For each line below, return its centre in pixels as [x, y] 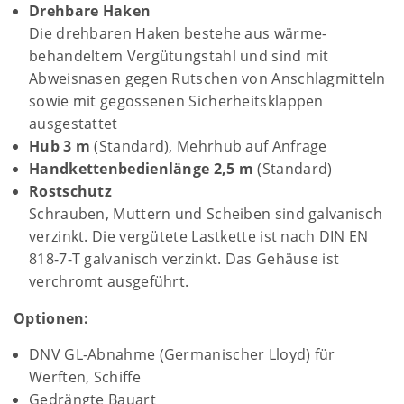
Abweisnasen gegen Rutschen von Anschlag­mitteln [207, 78]
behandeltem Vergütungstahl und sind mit [179, 56]
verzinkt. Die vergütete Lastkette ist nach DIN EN [199, 236]
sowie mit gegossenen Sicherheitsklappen [176, 101]
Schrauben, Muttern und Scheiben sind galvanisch [206, 214]
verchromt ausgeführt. [109, 281]
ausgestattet [73, 124]
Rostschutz [70, 191]
